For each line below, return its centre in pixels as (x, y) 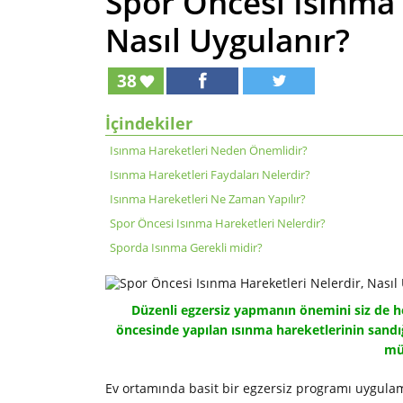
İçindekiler (149, 124)
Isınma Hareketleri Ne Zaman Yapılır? (208, 199)
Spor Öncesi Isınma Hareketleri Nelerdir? (218, 224)
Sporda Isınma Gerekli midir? (186, 248)
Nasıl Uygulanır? (228, 40)
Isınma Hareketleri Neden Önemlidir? (209, 151)
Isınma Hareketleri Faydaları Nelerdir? (210, 175)
